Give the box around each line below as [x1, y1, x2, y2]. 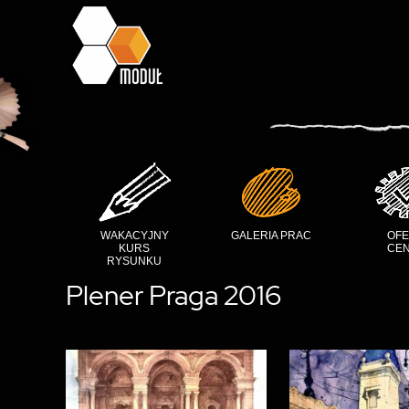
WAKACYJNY [100, 229, 169, 242]
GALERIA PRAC [231, 229, 311, 242]
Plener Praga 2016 [66, 277, 281, 313]
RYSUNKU [107, 255, 162, 267]
